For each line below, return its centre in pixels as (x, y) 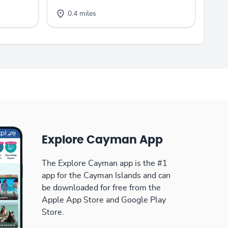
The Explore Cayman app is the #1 (105, 163)
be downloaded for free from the (101, 188)
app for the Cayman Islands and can (106, 175)
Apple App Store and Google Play (104, 200)
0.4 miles (82, 13)
